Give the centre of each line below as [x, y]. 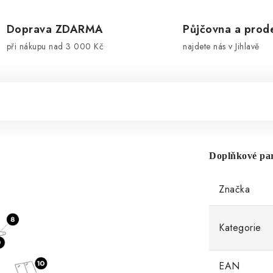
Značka [234, 190]
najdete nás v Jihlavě [221, 47]
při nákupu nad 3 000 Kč [55, 47]
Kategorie [240, 228]
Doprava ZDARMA [55, 30]
